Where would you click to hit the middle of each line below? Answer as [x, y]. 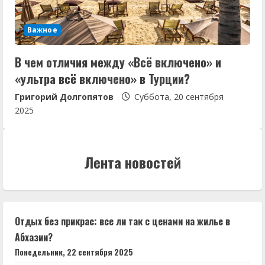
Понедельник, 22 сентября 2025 [74, 252]
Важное [42, 30]
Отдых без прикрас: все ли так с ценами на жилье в [122, 221]
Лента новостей [132, 162]
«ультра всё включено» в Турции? [102, 78]
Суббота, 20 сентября [178, 96]
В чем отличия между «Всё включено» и [118, 62]
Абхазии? [34, 237]
